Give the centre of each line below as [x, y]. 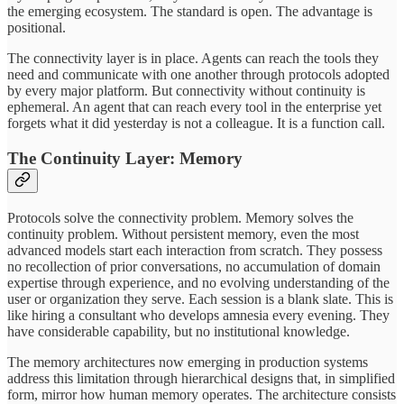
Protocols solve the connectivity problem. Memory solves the [180, 217]
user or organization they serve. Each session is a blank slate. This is [200, 298]
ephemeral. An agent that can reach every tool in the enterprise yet [194, 107]
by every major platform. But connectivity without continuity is [186, 91]
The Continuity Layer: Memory [125, 159]
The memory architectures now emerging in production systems [188, 362]
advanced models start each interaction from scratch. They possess [195, 250]
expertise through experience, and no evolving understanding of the [198, 282]
